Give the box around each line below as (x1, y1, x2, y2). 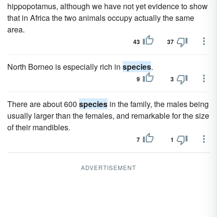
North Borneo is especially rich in (7, 61, 123, 72)
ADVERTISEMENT (81, 163, 136, 171)
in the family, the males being (108, 98, 209, 109)
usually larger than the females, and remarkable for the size (7, 110, 209, 121)
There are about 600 (7, 98, 79, 109)
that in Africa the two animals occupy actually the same (7, 12, 194, 23)
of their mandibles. (7, 122, 70, 133)
